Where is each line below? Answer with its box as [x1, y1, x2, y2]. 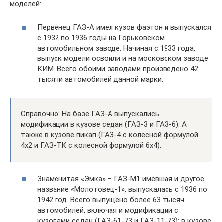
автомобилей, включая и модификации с [37, 206, 178, 215]
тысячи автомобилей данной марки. [37, 74, 163, 84]
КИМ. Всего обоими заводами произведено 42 [37, 64, 198, 73]
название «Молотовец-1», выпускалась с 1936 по [37, 185, 207, 194]
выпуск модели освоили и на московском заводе [37, 54, 208, 63]
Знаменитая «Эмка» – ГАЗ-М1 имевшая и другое [37, 174, 204, 184]
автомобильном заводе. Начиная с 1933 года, [37, 43, 195, 53]
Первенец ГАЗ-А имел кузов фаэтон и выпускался [37, 22, 211, 32]
